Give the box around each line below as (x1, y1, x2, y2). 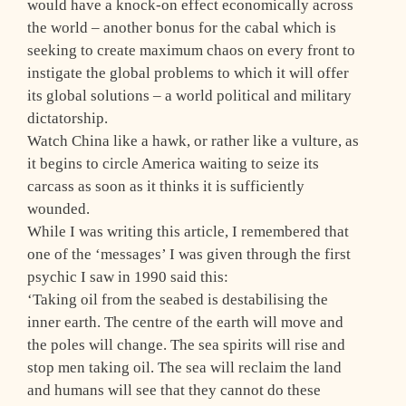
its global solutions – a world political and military (27, 87, 352, 105)
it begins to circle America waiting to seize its (27, 155, 319, 173)
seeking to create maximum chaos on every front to (27, 42, 355, 60)
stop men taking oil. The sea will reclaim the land (27, 359, 342, 377)
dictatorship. (27, 110, 108, 128)
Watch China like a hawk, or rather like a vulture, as (27, 132, 359, 150)
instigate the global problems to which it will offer (27, 64, 349, 82)
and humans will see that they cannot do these (27, 382, 321, 400)
